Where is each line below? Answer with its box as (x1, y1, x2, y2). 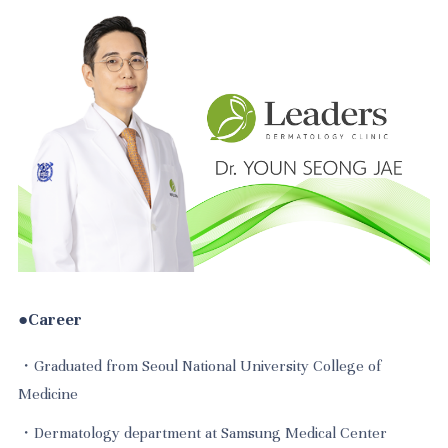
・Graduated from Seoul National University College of (18, 356, 382, 375)
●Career (18, 310, 83, 331)
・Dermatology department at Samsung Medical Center (18, 424, 388, 443)
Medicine (18, 384, 79, 403)
